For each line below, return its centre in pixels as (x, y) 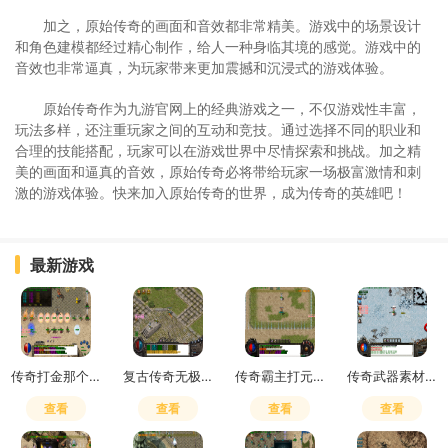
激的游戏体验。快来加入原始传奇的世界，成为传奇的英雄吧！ (211, 192)
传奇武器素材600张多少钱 (431, 375)
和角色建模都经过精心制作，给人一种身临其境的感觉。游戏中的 (218, 46)
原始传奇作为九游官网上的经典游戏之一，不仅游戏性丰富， (232, 108)
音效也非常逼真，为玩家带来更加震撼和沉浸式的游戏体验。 (204, 67)
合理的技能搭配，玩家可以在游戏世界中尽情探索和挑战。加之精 (218, 150)
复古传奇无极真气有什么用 (207, 375)
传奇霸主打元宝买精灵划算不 (319, 375)
